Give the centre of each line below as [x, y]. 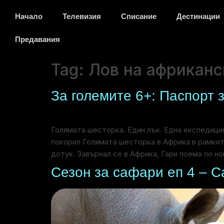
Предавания [37, 39]
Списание [139, 16]
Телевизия [82, 16]
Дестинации [198, 16]
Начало [29, 16]
